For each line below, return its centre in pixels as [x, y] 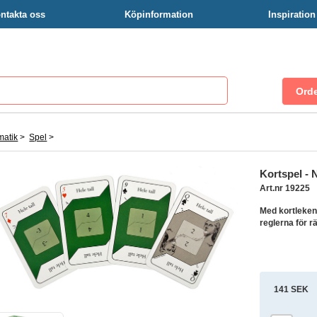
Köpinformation [158, 15]
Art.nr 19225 [284, 188]
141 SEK [292, 289]
